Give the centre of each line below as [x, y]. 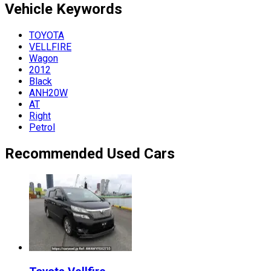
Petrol [42, 128]
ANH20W [48, 93]
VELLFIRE [50, 47]
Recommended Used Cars [90, 154]
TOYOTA [47, 36]
